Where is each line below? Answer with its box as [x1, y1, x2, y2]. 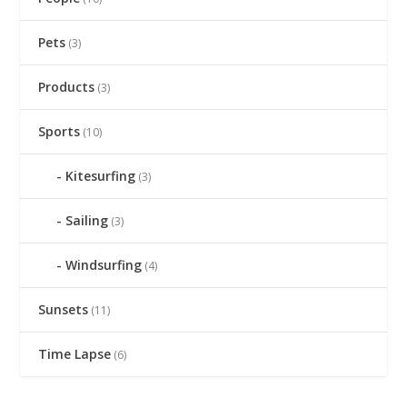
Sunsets [38, 301, 89, 318]
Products [38, 78, 95, 95]
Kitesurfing [65, 167, 136, 184]
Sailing [65, 212, 109, 229]
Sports [38, 123, 81, 140]
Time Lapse [38, 345, 112, 362]
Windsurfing [65, 256, 143, 273]
